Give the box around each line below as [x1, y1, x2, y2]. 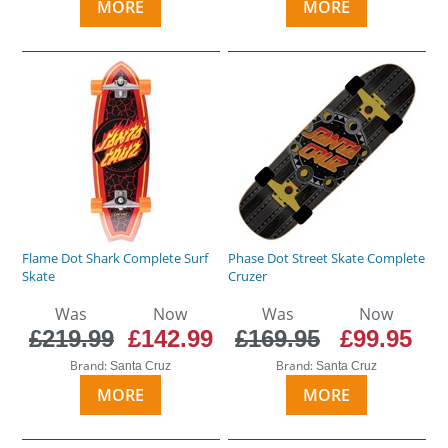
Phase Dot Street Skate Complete [228, 248, 426, 267]
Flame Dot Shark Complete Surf [22, 248, 209, 267]
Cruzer [228, 266, 268, 285]
